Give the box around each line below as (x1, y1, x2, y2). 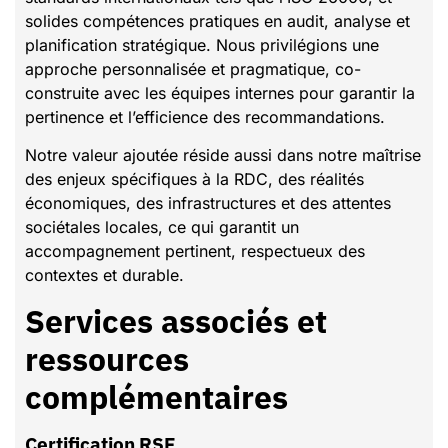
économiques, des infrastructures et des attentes (25, 193, 391, 214)
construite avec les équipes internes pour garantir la (25, 82, 415, 103)
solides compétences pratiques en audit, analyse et (25, 10, 410, 31)
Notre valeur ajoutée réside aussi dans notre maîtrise (25, 145, 421, 166)
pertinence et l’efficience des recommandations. (25, 106, 385, 127)
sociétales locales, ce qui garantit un (25, 217, 299, 238)
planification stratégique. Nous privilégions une (25, 34, 379, 55)
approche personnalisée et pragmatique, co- (25, 58, 361, 79)
